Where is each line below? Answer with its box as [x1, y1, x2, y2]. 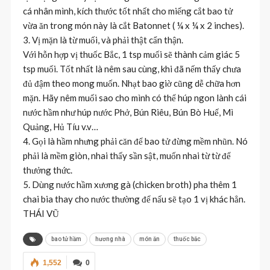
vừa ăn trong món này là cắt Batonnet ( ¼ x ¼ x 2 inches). [22, 19, 244, 31]
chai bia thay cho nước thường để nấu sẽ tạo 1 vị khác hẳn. [22, 193, 245, 204]
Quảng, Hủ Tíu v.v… [22, 121, 98, 132]
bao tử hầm [51, 235, 81, 242]
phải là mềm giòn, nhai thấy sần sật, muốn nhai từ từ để [22, 149, 231, 161]
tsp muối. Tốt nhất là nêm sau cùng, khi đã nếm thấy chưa [22, 63, 241, 74]
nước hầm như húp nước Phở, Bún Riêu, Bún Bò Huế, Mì [22, 106, 233, 118]
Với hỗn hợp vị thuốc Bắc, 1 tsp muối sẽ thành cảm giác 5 [22, 48, 240, 60]
